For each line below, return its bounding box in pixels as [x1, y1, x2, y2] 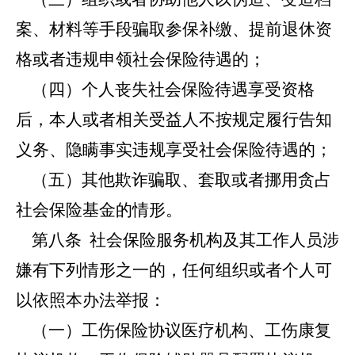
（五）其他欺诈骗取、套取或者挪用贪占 [16, 170, 331, 189]
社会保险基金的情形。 [16, 200, 182, 219]
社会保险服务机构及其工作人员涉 [82, 231, 339, 250]
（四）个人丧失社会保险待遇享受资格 [16, 80, 315, 99]
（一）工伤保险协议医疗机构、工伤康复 [16, 321, 331, 340]
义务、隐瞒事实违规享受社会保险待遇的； [16, 140, 332, 159]
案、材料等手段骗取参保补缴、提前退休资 [16, 20, 332, 39]
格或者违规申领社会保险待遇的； [16, 50, 265, 69]
